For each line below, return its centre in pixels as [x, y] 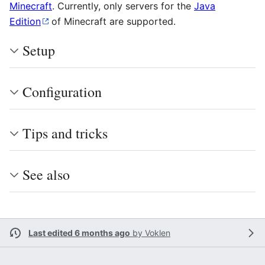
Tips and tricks [65, 133]
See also [46, 175]
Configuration [62, 92]
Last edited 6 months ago [79, 233]
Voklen [158, 233]
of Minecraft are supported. [112, 22]
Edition [25, 22]
